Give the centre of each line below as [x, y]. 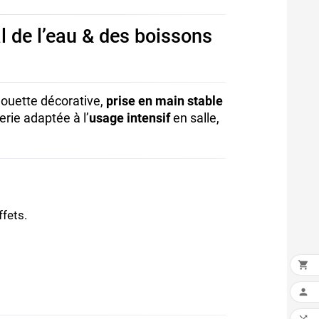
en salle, [195, 118]
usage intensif [130, 118]
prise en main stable [165, 101]
